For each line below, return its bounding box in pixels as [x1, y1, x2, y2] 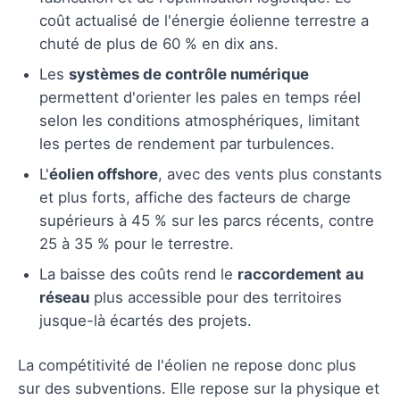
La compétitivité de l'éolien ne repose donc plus [18, 355, 356, 374]
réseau [39, 287, 89, 306]
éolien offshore [49, 164, 158, 183]
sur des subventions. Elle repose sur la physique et [18, 379, 379, 397]
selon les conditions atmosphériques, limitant [39, 111, 360, 129]
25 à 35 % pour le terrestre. [39, 234, 234, 253]
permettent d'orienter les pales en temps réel [39, 87, 361, 106]
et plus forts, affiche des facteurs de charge [39, 187, 351, 206]
